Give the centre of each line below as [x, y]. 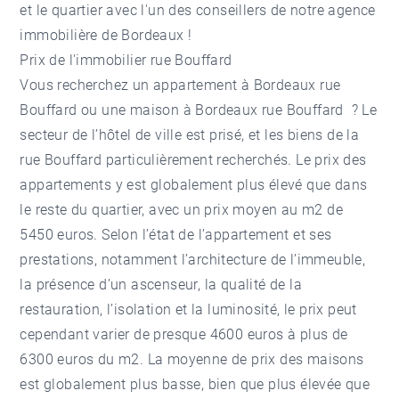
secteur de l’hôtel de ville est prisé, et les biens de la [190, 134]
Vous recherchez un [87, 85]
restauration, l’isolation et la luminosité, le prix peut [188, 309]
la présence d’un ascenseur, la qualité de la [161, 284]
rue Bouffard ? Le [318, 110]
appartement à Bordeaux [235, 85]
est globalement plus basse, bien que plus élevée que [195, 384]
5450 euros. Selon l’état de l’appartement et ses [176, 234]
